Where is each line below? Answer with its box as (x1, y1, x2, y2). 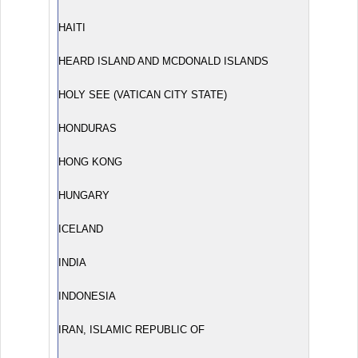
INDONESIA (58, 290, 116, 302)
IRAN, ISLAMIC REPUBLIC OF (58, 324, 205, 336)
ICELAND (58, 223, 103, 235)
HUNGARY (58, 189, 109, 201)
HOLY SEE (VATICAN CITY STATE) (58, 89, 227, 101)
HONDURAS (58, 122, 117, 134)
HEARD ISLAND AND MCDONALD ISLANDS (58, 55, 268, 67)
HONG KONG (58, 156, 122, 168)
